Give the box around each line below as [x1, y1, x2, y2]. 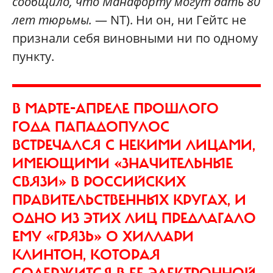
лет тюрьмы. [12, 11, 92, 28]
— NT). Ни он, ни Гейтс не [92, 11, 246, 28]
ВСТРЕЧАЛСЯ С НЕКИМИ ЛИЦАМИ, [12, 135, 255, 154]
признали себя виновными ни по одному [12, 29, 258, 46]
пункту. [12, 48, 54, 65]
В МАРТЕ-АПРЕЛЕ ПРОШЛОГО [12, 99, 219, 118]
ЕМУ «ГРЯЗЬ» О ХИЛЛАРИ [12, 227, 194, 246]
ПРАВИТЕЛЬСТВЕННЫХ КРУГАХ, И [12, 190, 246, 209]
